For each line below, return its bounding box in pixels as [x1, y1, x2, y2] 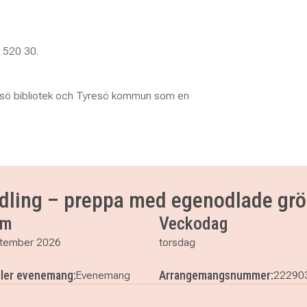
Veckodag [159, 213, 228, 234]
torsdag [159, 236, 195, 249]
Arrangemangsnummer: [159, 268, 273, 282]
